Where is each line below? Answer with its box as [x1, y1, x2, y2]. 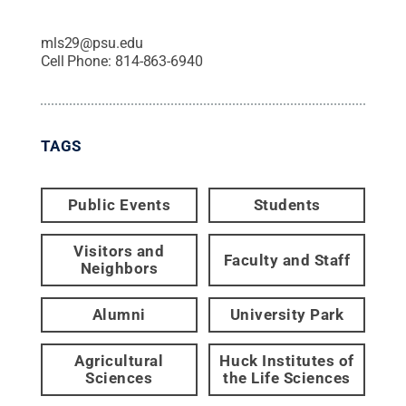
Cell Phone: [40, 53, 115, 70]
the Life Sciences [223, 369, 351, 387]
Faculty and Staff [223, 250, 351, 269]
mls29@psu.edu [40, 34, 143, 52]
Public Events [67, 196, 171, 214]
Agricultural [74, 352, 164, 370]
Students [253, 196, 321, 214]
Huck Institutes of [219, 352, 354, 370]
